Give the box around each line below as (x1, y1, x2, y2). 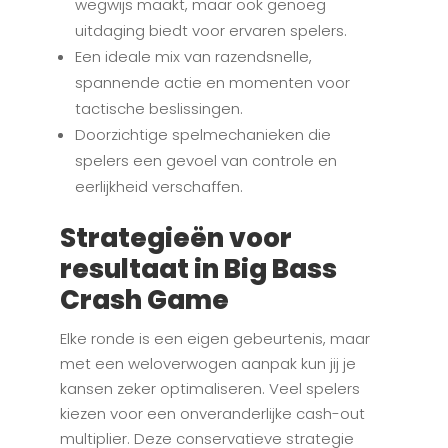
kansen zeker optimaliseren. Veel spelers (59, 378, 360, 400)
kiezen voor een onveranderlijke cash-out (59, 403, 365, 425)
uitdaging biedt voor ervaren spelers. (74, 20, 347, 42)
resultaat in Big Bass (59, 251, 337, 288)
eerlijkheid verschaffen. (74, 176, 243, 198)
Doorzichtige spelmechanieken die (74, 124, 331, 146)
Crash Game (59, 282, 229, 319)
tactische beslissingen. (74, 98, 243, 120)
